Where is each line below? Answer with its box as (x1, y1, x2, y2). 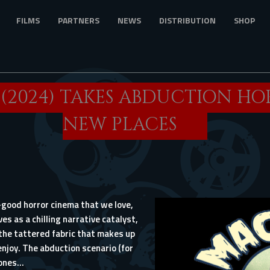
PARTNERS (58, 14, 99, 27)
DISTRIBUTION (159, 14, 216, 27)
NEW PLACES (63, 113, 177, 137)
